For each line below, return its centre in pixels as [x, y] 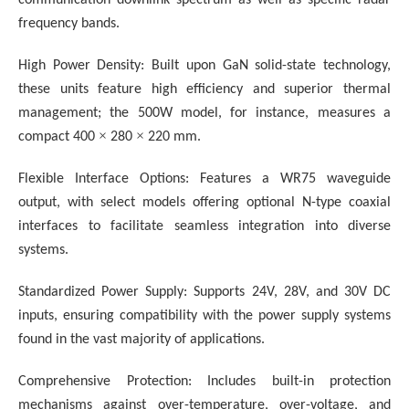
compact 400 [58, 136]
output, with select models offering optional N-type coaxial [204, 202]
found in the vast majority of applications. [142, 339]
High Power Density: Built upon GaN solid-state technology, [204, 65]
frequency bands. [69, 23]
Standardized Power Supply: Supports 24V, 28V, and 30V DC [204, 292]
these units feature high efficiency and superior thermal [204, 89]
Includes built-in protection [299, 381]
